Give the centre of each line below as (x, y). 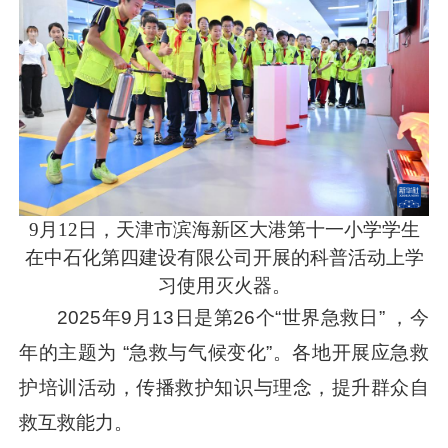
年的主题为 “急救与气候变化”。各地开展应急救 (224, 352)
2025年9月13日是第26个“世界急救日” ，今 (243, 317)
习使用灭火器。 (224, 285)
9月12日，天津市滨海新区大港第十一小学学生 (224, 229)
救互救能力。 (76, 422)
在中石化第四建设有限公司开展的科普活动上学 (224, 257)
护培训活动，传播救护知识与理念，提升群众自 (224, 387)
